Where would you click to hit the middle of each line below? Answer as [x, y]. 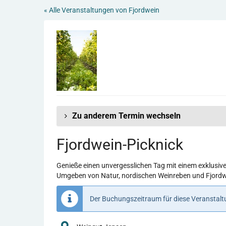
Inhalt [16, 30]
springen [21, 40]
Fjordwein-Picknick [120, 145]
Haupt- [18, 19]
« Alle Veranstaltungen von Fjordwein [102, 10]
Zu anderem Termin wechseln [126, 116]
